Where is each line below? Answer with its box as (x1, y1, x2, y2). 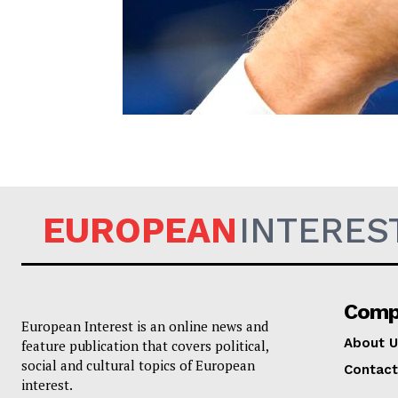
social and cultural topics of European (21, 356, 255, 374)
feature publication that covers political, (21, 337, 268, 354)
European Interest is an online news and (21, 317, 268, 335)
